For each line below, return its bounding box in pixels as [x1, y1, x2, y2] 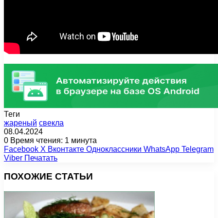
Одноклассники [86, 145, 142, 153]
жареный [4, 118, 37, 127]
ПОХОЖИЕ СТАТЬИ [4, 171, 93, 182]
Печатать [24, 153, 57, 162]
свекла [39, 118, 64, 127]
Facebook [4, 145, 38, 153]
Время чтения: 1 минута [8, 136, 97, 145]
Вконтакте [48, 145, 84, 153]
